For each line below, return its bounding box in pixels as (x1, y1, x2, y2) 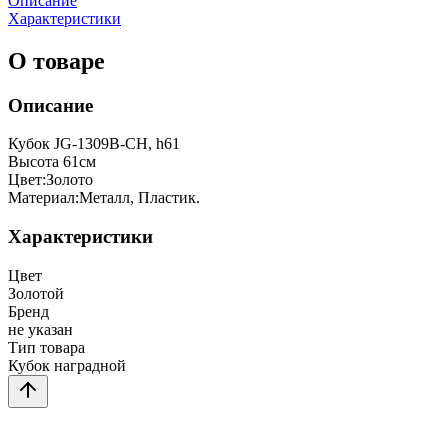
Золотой (8, 284, 64, 302)
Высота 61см (8, 153, 96, 171)
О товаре (8, 47, 105, 74)
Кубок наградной (8, 356, 126, 374)
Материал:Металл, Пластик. (8, 189, 200, 207)
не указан (8, 320, 73, 338)
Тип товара (8, 338, 85, 356)
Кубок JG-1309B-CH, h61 (8, 135, 180, 153)
